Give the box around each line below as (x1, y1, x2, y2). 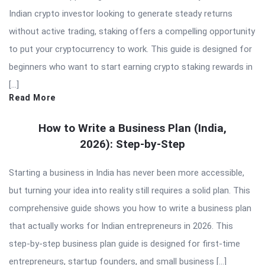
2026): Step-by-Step (80, 137, 185, 151)
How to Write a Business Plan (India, (38, 121, 227, 135)
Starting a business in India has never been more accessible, (9, 167, 244, 178)
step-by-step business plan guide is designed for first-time (9, 238, 240, 249)
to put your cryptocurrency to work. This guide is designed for (9, 43, 252, 54)
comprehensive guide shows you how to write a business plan (9, 202, 251, 214)
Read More (9, 92, 56, 102)
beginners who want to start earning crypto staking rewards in (9, 61, 253, 72)
